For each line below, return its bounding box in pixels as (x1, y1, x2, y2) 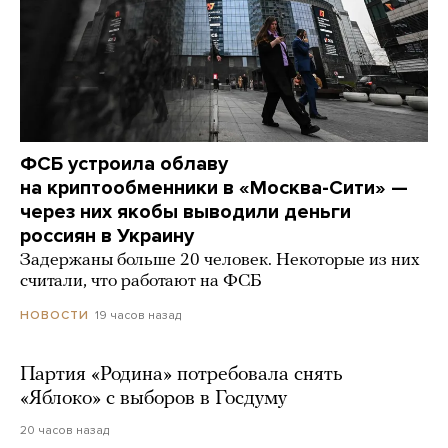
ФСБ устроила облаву (20, 151, 228, 176)
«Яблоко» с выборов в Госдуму (20, 388, 287, 409)
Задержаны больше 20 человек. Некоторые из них (20, 250, 420, 270)
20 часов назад (20, 422, 109, 437)
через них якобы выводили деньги (20, 199, 351, 224)
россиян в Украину (20, 223, 194, 248)
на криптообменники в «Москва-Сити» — (20, 175, 408, 200)
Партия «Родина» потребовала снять (20, 364, 343, 385)
